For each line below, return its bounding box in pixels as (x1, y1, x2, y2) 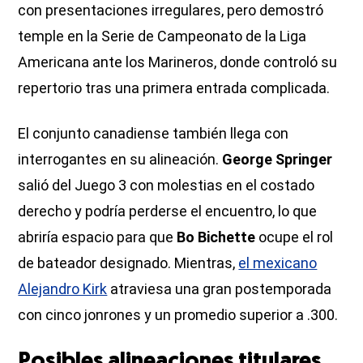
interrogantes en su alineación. (18, 151, 223, 169)
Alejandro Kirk (18, 280, 108, 298)
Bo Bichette (177, 228, 256, 246)
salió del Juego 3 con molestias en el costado (18, 177, 315, 194)
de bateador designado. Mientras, (18, 254, 239, 272)
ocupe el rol (255, 228, 334, 246)
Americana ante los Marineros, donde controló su (18, 53, 338, 71)
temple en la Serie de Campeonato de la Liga (18, 28, 307, 45)
